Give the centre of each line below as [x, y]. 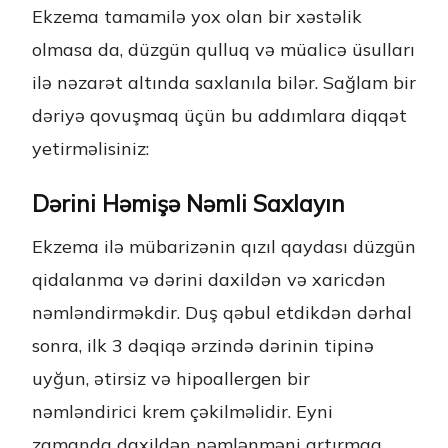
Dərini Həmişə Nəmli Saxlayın [188, 204]
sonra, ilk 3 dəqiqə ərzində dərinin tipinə [203, 345]
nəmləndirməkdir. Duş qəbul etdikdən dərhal [222, 312]
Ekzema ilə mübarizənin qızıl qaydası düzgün [224, 246]
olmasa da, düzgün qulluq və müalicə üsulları [223, 49]
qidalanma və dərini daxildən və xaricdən [209, 279]
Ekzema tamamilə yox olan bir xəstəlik [197, 16]
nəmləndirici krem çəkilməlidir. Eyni [182, 411]
